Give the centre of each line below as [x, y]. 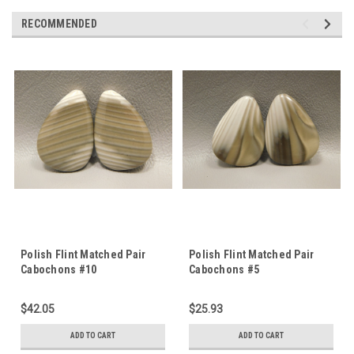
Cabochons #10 [59, 269]
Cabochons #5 [224, 269]
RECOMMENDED [59, 23]
